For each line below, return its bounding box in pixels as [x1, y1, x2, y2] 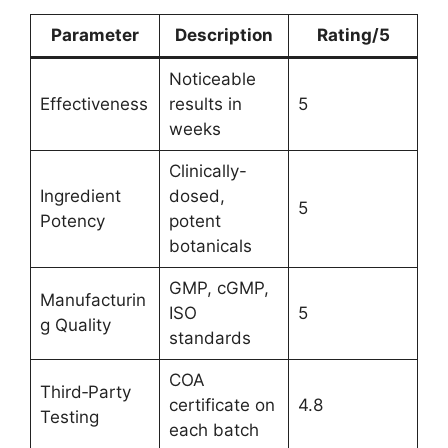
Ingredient [39, 185, 121, 206]
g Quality [39, 314, 111, 335]
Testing [39, 406, 99, 427]
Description [175, 24, 273, 45]
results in [168, 93, 242, 114]
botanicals [168, 235, 252, 256]
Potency [39, 210, 105, 231]
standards [168, 327, 251, 348]
